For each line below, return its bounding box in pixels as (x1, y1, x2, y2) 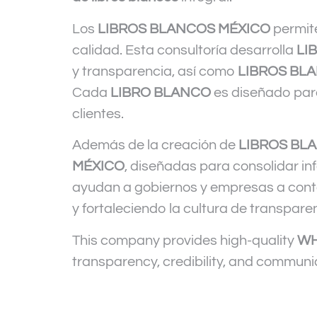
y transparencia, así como (72, 64, 238, 79)
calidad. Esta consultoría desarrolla (72, 42, 296, 57)
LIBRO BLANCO (110, 85, 211, 100)
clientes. (72, 106, 124, 121)
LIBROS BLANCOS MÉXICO (98, 21, 270, 36)
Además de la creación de (72, 138, 238, 153)
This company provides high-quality (72, 233, 297, 248)
